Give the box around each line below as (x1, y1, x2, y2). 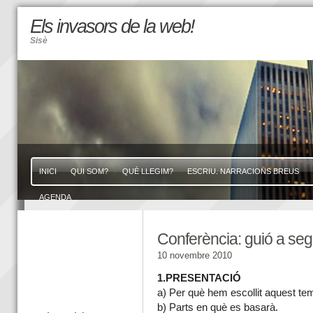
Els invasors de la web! (29, 16, 194, 37)
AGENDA (38, 193, 71, 201)
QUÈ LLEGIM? (122, 167, 173, 175)
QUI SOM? (70, 167, 108, 175)
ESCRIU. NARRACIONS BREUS (187, 167, 299, 175)
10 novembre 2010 (156, 250, 232, 261)
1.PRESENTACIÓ (156, 272, 241, 284)
